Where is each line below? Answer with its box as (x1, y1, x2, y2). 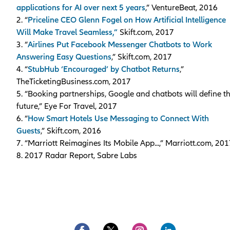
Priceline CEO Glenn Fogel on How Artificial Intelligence (28, 14, 226, 25)
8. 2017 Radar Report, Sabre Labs (16, 150, 137, 161)
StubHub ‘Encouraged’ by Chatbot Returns (28, 64, 180, 74)
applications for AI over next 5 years (16, 2, 145, 13)
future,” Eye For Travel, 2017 (16, 101, 117, 111)
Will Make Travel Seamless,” (16, 27, 118, 37)
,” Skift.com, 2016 (41, 125, 101, 136)
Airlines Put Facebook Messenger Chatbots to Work (28, 39, 212, 50)
